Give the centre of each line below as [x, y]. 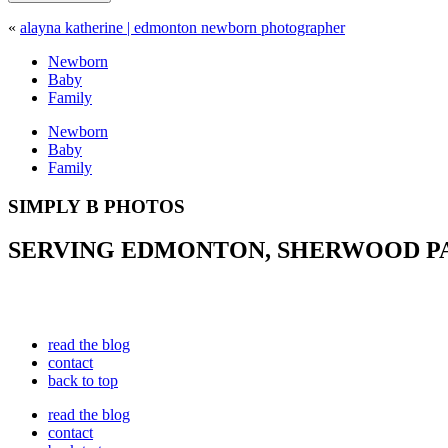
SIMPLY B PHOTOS [96, 206]
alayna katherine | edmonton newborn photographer [182, 27]
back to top [83, 381]
